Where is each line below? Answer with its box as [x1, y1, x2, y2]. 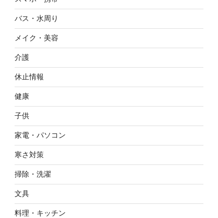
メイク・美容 [15, 34, 58, 42]
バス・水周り [15, 14, 58, 23]
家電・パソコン [15, 131, 66, 140]
